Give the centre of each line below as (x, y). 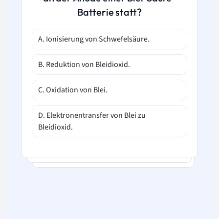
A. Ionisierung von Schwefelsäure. (94, 39)
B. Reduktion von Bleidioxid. (84, 65)
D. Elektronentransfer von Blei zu (92, 116)
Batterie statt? (109, 12)
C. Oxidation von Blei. (73, 90)
